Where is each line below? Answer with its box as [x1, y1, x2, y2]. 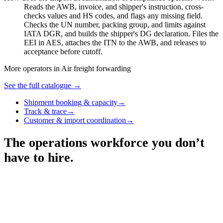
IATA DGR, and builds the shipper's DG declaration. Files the [24, 29, 219, 38]
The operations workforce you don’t [4, 135, 205, 150]
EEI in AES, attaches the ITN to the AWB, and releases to [24, 38, 206, 47]
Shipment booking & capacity [24, 98, 117, 107]
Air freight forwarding [61, 64, 131, 73]
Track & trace [24, 107, 67, 115]
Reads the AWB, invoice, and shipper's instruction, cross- [24, 2, 204, 11]
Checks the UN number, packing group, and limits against [24, 20, 206, 29]
